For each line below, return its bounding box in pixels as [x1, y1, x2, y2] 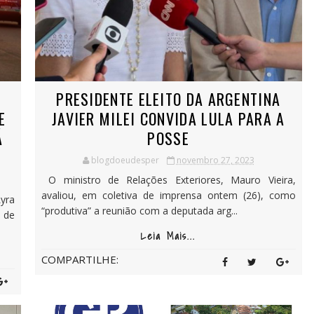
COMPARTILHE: [41, 252, 118, 266]
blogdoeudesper [90, 153, 159, 166]
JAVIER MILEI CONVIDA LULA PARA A [51, 107, 285, 130]
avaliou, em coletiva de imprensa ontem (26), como [41, 188, 296, 202]
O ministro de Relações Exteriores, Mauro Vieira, [41, 172, 296, 186]
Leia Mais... [141, 228, 196, 244]
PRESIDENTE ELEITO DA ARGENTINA [56, 87, 281, 110]
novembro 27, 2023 [176, 153, 254, 166]
